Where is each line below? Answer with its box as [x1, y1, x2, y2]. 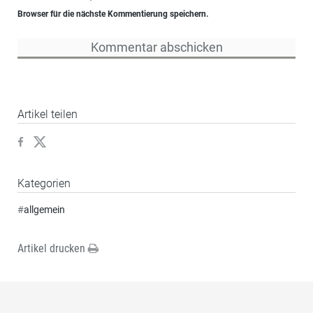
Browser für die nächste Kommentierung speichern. [17, 9, 208, 20]
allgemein [24, 204, 65, 216]
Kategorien [17, 177, 71, 191]
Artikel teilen [17, 108, 78, 122]
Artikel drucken [17, 242, 88, 256]
